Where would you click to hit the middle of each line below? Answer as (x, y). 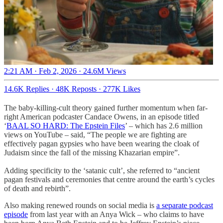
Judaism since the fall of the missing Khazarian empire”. (92, 152)
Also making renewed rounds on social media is (80, 205)
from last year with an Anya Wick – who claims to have (116, 214)
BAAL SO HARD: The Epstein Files (66, 125)
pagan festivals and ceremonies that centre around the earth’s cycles (109, 179)
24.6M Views (105, 71)
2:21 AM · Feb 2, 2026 (40, 71)
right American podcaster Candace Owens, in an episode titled (102, 116)
